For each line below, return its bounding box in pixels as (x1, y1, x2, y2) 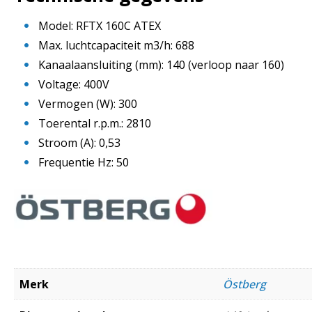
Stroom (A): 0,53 (38, 134, 120, 150)
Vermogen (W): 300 (38, 95, 137, 111)
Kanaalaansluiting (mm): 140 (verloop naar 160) (38, 56, 284, 72)
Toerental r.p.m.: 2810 (38, 115, 151, 131)
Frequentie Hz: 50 (38, 154, 129, 170)
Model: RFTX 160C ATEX (38, 17, 161, 33)
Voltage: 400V (38, 76, 109, 92)
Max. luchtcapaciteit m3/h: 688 (38, 37, 194, 53)
